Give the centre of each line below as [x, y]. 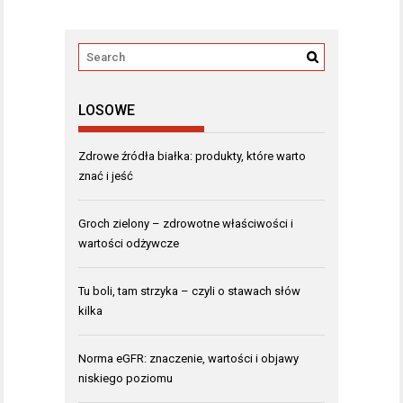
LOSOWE [107, 110]
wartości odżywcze [129, 243]
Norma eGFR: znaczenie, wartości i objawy [188, 358]
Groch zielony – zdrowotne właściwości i [186, 223]
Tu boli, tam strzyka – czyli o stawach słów [189, 291]
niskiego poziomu [125, 378]
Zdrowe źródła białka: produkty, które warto [192, 156]
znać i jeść [106, 175]
